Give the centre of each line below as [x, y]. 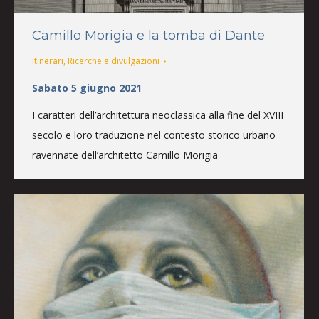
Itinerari [48, 61]
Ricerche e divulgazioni [114, 61]
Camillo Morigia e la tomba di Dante [148, 35]
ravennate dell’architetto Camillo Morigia [125, 155]
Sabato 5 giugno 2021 [87, 88]
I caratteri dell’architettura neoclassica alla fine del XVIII [158, 115]
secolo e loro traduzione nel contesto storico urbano [154, 135]
